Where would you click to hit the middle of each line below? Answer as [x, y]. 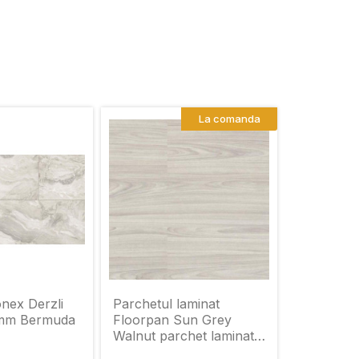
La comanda [229, 119]
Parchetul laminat [166, 304]
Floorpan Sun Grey [172, 320]
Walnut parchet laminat [184, 336]
